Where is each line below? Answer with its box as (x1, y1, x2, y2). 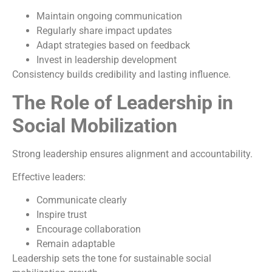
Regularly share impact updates (36, 25, 172, 37)
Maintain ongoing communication (36, 10, 182, 22)
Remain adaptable (36, 238, 115, 250)
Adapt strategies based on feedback (36, 39, 190, 52)
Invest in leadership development (36, 54, 177, 66)
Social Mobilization (12, 114, 177, 137)
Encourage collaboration (36, 223, 141, 236)
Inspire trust (36, 209, 87, 221)
